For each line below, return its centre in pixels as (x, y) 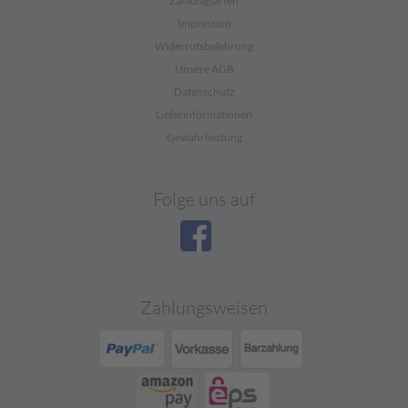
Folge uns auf (204, 199)
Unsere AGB (204, 69)
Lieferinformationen (204, 114)
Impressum (204, 23)
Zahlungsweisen (204, 307)
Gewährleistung (204, 137)
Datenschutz (204, 92)
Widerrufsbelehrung (204, 46)
